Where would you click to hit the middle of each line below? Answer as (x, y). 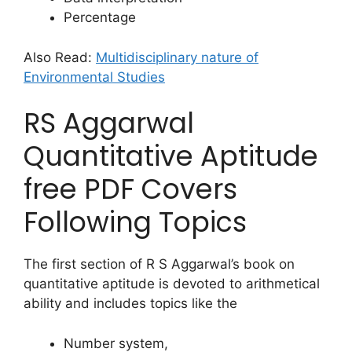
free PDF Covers (130, 189)
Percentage (100, 18)
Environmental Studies (94, 77)
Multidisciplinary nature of (177, 57)
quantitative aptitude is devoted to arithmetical (172, 284)
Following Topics (135, 222)
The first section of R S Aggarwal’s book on (159, 264)
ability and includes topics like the (130, 304)
